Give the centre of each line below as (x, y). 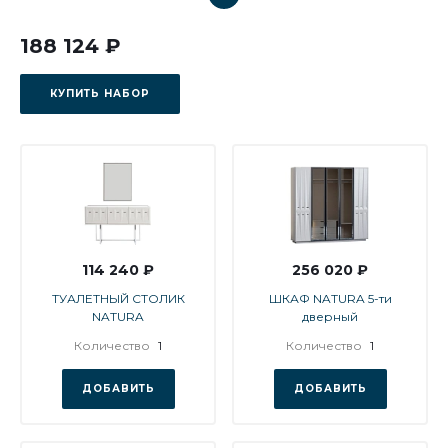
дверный (330, 316)
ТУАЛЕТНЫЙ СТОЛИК (118, 298)
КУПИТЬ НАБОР (100, 93)
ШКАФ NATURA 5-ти (330, 298)
